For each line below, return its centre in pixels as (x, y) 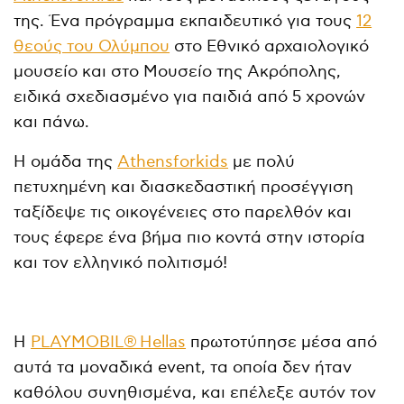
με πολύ (262, 161)
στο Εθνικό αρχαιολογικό (270, 46)
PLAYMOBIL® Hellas (109, 342)
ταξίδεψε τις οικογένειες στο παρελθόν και (183, 212)
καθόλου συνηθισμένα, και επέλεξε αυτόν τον (195, 392)
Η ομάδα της (66, 161)
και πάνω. (52, 122)
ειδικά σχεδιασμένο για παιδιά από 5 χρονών (190, 96)
